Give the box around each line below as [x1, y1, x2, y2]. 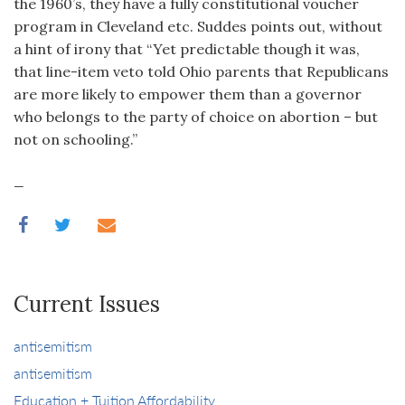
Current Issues [14, 290, 160, 318]
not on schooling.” [14, 130, 137, 148]
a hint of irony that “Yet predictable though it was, [14, 40, 360, 58]
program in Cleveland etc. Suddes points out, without [14, 17, 382, 35]
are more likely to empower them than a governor [14, 85, 362, 103]
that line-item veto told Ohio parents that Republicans [14, 62, 389, 80]
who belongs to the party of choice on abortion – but [14, 108, 378, 126]
